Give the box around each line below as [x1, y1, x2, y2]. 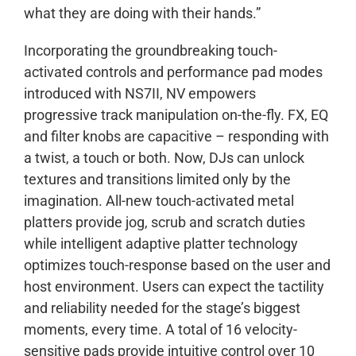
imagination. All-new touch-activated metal [24, 192, 294, 210]
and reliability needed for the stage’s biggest [24, 300, 300, 317]
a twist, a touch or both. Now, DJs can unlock [24, 149, 304, 167]
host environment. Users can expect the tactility [24, 278, 324, 296]
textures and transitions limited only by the [24, 171, 291, 188]
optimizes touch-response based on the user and [24, 257, 331, 274]
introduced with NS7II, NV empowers [24, 85, 256, 103]
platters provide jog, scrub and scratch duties [24, 214, 305, 231]
